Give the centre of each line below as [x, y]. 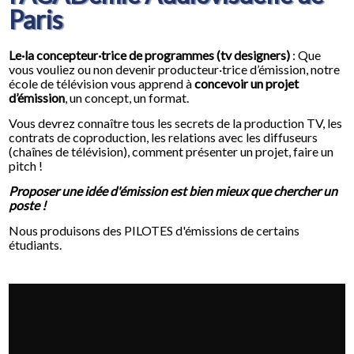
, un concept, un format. [127, 98]
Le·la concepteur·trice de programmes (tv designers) [151, 55]
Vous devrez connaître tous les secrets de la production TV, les [176, 123]
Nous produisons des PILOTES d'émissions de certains [154, 230]
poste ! [28, 205]
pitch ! [26, 166]
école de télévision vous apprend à [101, 83]
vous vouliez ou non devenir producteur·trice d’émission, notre [175, 69]
